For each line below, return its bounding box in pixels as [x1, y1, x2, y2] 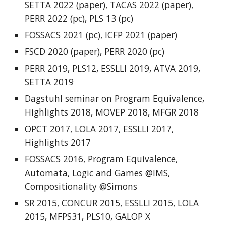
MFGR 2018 [152, 106, 199, 118]
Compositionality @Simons [25, 180, 138, 192]
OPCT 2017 [25, 123, 71, 135]
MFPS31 [49, 210, 82, 222]
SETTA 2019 [25, 76, 74, 88]
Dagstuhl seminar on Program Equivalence [25, 92, 203, 104]
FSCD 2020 [25, 45, 69, 58]
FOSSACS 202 [25, 29, 79, 41]
